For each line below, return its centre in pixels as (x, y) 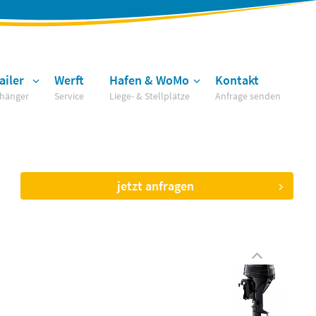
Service (69, 96)
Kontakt (237, 80)
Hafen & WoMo (149, 80)
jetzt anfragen (155, 186)
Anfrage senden (248, 96)
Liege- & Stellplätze (150, 96)
